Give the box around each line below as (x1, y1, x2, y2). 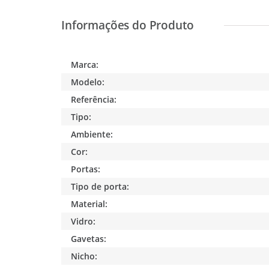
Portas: (71, 163, 101, 175)
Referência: (71, 93, 117, 105)
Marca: (71, 58, 99, 70)
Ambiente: (71, 128, 113, 140)
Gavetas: (71, 232, 107, 244)
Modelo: (71, 76, 105, 88)
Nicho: (71, 250, 98, 262)
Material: (71, 198, 108, 210)
